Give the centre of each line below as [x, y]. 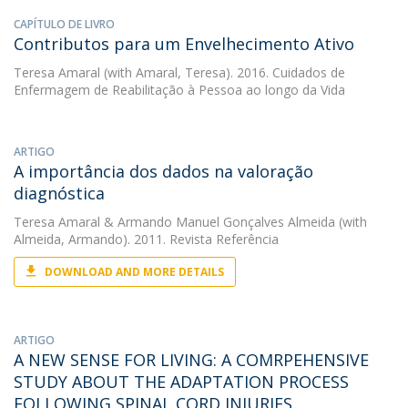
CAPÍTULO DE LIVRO [64, 24]
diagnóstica [59, 193]
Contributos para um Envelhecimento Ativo [184, 44]
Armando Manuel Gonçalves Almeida [226, 222]
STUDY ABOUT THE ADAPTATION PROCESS [181, 382]
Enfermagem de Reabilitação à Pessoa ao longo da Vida [179, 90]
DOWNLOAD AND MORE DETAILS [134, 272]
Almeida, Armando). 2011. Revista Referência [146, 239]
